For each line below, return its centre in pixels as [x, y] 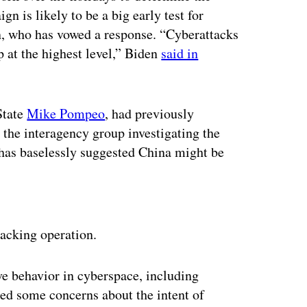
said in [180, 53]
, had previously [150, 113]
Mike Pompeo [66, 113]
